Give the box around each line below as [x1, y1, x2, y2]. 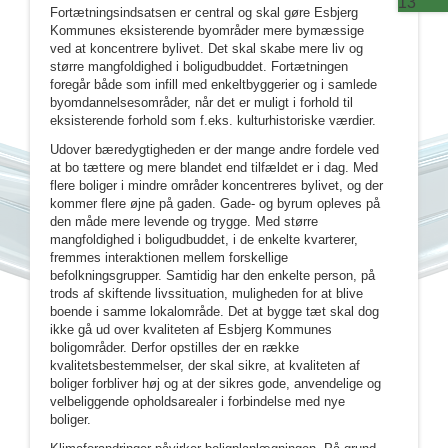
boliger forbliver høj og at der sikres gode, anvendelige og [50, 376, 381, 391]
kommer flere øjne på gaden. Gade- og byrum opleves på [50, 196, 380, 211]
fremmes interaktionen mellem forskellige [50, 250, 288, 265]
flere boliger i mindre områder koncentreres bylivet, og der [50, 178, 383, 193]
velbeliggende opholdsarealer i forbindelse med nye [50, 394, 345, 409]
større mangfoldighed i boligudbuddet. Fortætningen [50, 59, 348, 74]
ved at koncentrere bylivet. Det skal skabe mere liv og [50, 41, 363, 56]
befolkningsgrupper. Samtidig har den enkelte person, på [50, 268, 375, 283]
